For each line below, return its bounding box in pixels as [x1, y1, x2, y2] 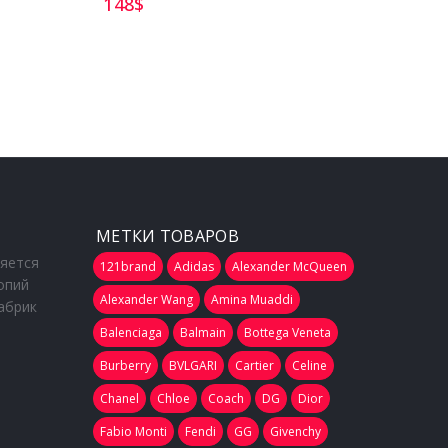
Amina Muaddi [210, 291, 293, 309]
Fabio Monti [99, 423, 167, 441]
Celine [291, 357, 327, 375]
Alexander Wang [99, 291, 193, 309]
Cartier [234, 357, 274, 375]
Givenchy [269, 423, 321, 441]
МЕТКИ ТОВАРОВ [95, 225, 240, 248]
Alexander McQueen [231, 258, 347, 276]
